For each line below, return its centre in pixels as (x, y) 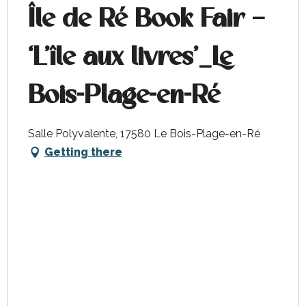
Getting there (83, 152)
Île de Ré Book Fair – (146, 19)
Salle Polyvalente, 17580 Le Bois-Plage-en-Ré (144, 133)
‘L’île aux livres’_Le (130, 57)
